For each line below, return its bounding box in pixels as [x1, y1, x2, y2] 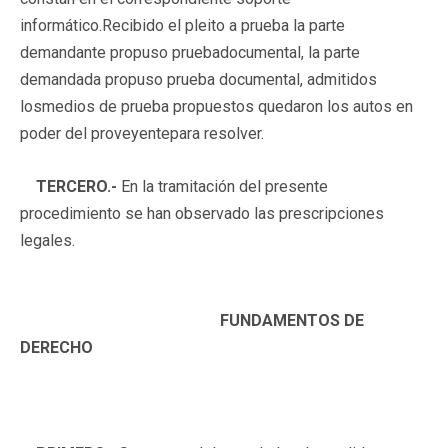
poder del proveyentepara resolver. [20, 123, 264, 143]
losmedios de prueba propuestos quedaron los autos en [20, 96, 413, 116]
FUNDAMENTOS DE [220, 310, 364, 330]
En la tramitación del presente [117, 176, 328, 196]
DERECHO [20, 337, 93, 357]
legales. [20, 230, 75, 250]
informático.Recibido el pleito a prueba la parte [20, 15, 345, 35]
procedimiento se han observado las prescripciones [20, 203, 384, 223]
